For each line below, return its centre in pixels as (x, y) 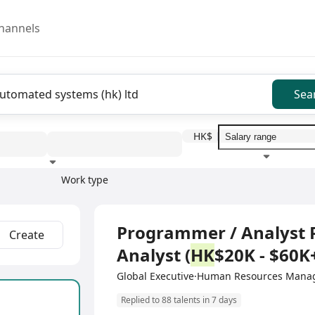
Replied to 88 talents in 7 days (179, 300)
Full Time (116, 213)
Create (26, 235)
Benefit (188, 192)
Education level (72, 192)
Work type (84, 180)
